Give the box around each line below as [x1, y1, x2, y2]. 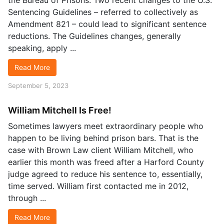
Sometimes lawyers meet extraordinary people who [8, 121, 203, 131]
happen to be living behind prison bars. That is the [8, 133, 198, 143]
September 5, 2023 [8, 81, 68, 89]
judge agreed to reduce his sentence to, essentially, [8, 169, 202, 179]
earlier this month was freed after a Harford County [8, 157, 204, 167]
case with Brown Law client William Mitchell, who [8, 145, 193, 155]
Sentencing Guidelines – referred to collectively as [8, 7, 198, 17]
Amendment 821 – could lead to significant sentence [8, 19, 206, 29]
